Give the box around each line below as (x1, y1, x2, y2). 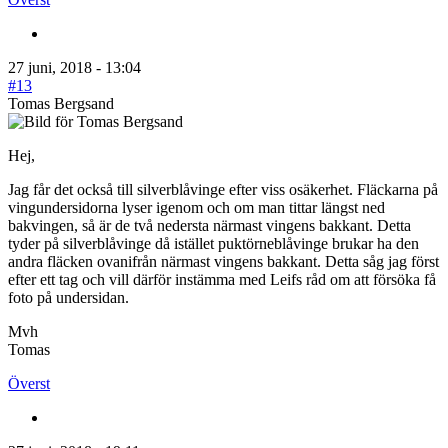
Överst (8, 374, 50, 392)
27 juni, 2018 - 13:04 (8, 58, 141, 76)
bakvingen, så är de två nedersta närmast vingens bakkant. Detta (8, 216, 411, 234)
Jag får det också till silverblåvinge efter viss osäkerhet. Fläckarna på (8, 180, 438, 198)
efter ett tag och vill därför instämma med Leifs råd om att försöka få (8, 270, 436, 288)
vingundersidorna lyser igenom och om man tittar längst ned (8, 198, 385, 216)
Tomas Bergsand (8, 94, 114, 112)
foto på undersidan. (8, 288, 129, 306)
